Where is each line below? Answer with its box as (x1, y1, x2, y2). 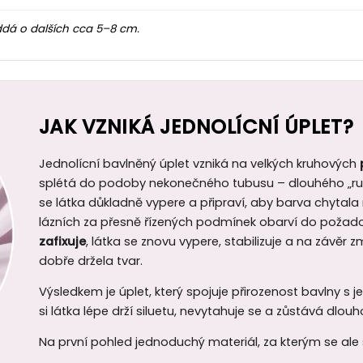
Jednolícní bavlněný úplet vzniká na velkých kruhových (39, 155, 360, 172)
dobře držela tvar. (39, 252, 143, 269)
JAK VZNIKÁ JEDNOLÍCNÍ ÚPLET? (39, 113, 354, 140)
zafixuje (39, 233, 86, 250)
